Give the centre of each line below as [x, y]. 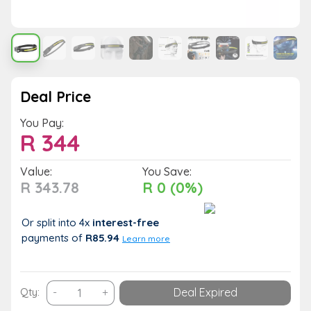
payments [47, 237]
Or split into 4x [57, 222]
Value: [36, 171]
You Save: [167, 171]
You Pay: [42, 123]
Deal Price [56, 96]
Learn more [146, 238]
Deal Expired [205, 293]
